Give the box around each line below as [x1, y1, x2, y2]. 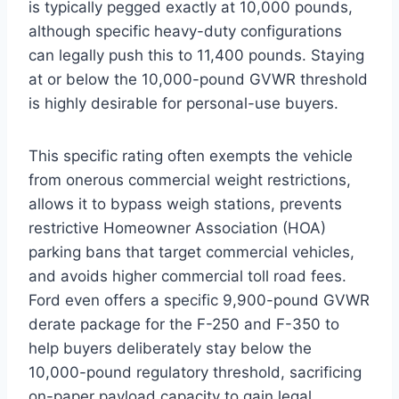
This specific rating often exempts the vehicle [28, 146, 353, 165]
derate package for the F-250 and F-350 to [28, 314, 339, 333]
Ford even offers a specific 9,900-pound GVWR [28, 290, 370, 309]
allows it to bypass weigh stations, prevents [28, 194, 342, 213]
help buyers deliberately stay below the [28, 338, 312, 357]
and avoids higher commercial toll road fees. [28, 266, 346, 285]
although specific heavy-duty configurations [28, 21, 342, 40]
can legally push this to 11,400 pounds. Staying [28, 45, 364, 64]
